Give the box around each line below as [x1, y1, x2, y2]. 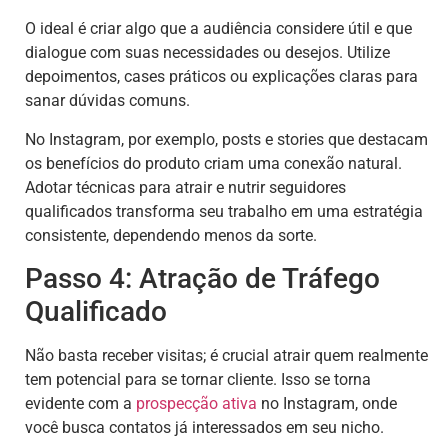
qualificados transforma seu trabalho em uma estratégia [25, 201, 423, 221]
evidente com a [25, 394, 136, 414]
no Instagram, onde [257, 394, 397, 414]
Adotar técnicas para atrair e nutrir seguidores [25, 177, 346, 197]
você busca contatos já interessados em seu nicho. [25, 418, 384, 438]
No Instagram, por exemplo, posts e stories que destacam [25, 129, 428, 149]
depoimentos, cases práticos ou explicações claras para [25, 67, 418, 87]
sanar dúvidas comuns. [25, 91, 190, 111]
